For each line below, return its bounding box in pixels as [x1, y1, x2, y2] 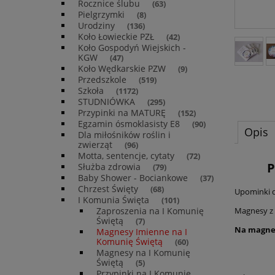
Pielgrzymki [78, 9, 125, 21]
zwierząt [78, 139, 112, 151]
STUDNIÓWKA [78, 96, 135, 108]
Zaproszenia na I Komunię [96, 205, 204, 217]
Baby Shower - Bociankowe [78, 172, 188, 184]
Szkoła [78, 85, 104, 97]
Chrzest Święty [78, 183, 138, 195]
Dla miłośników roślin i [78, 129, 171, 141]
